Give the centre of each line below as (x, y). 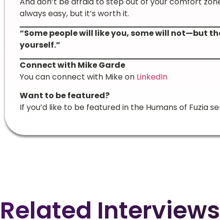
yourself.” (40, 45)
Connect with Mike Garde (72, 65)
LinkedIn (152, 77)
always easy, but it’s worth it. (74, 13)
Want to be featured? (64, 95)
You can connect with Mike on (78, 77)
